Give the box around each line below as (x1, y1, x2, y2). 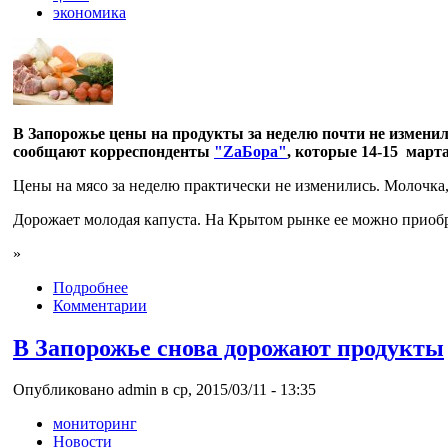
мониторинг (53, 415, 137, 433)
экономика (53, 3, 126, 21)
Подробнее (53, 278, 128, 296)
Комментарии (53, 296, 147, 314)
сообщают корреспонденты (13, 142, 214, 160)
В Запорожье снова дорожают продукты (13, 334, 444, 361)
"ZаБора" (214, 142, 287, 160)
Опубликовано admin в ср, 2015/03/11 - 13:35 (13, 381, 316, 399)
